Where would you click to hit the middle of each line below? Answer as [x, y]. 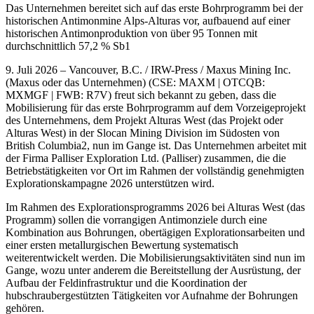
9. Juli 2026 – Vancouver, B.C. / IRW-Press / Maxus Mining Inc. [148, 69]
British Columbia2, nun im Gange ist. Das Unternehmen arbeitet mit [156, 145]
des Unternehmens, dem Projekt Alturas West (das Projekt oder [144, 120]
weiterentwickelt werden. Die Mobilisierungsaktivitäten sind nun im [155, 257]
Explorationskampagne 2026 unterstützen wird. [110, 183]
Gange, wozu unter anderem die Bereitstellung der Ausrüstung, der [153, 270]
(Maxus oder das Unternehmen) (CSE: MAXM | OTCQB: [135, 82]
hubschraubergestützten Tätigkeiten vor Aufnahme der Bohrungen [152, 295]
